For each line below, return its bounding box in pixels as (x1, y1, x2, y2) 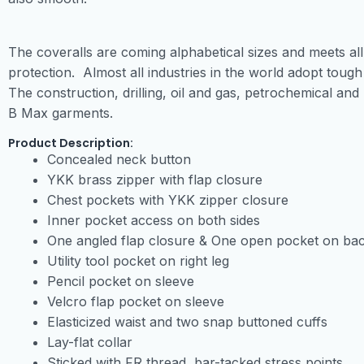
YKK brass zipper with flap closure (47, 171, 262, 188)
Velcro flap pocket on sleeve (47, 293, 224, 310)
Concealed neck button (47, 151, 191, 168)
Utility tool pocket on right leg (47, 253, 229, 270)
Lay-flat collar (47, 334, 132, 351)
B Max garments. (8, 105, 113, 122)
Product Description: (8, 135, 133, 152)
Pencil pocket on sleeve (47, 273, 194, 290)
